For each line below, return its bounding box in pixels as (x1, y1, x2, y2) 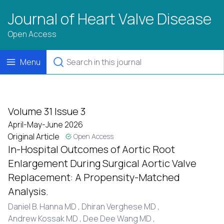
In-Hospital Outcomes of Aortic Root (8, 142, 175, 156)
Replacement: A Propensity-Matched (8, 170, 180, 184)
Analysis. (8, 184, 48, 198)
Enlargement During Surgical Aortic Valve (8, 156, 196, 170)
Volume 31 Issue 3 (8, 104, 85, 118)
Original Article (8, 131, 59, 142)
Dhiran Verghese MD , (81, 201, 161, 212)
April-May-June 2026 (8, 119, 83, 130)
